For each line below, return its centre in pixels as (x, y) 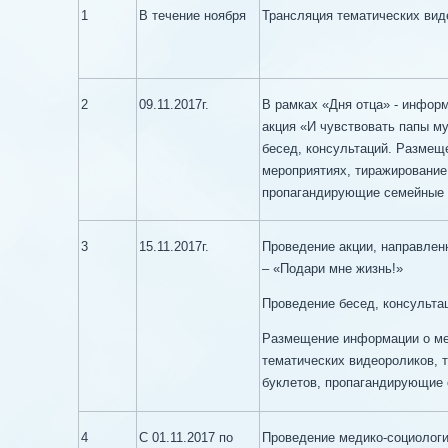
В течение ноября (192, 15)
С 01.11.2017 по (186, 437)
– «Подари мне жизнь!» (332, 268)
